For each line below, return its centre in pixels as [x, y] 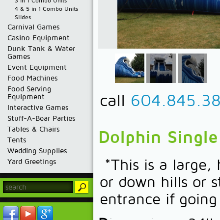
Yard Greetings [32, 162]
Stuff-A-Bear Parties [41, 118]
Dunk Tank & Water [41, 49]
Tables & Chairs [34, 129]
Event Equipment [37, 67]
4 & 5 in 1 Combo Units [46, 9]
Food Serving [29, 89]
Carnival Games [34, 27]
